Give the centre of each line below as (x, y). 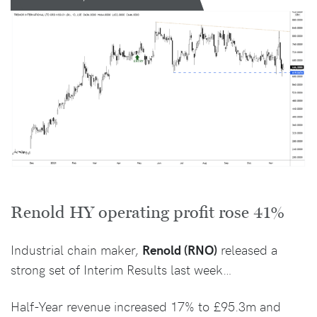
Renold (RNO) (180, 250)
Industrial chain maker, (76, 250)
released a (247, 250)
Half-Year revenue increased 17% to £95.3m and (146, 306)
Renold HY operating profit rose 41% (148, 213)
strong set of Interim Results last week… (121, 270)
